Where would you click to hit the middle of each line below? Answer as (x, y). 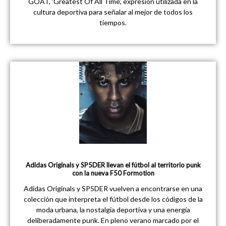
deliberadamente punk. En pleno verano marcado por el (113, 220)
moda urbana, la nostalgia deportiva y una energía (113, 209)
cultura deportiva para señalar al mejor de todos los (113, 12)
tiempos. (113, 22)
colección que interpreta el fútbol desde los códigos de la (113, 199)
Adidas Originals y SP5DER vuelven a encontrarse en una (113, 188)
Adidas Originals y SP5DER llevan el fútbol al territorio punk (113, 165)
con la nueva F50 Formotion (113, 173)
